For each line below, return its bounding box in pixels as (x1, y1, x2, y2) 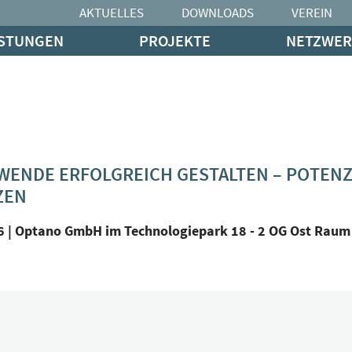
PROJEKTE (139, 31, 211, 50)
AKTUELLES (79, 4, 144, 21)
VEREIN (291, 4, 332, 21)
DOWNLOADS (181, 4, 254, 21)
